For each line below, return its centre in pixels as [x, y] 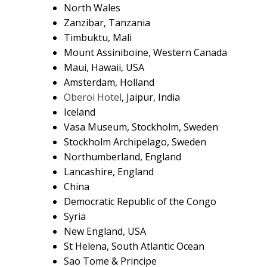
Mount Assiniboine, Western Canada [145, 52]
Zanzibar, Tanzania [107, 22]
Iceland [80, 112]
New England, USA [105, 231]
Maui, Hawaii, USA [104, 67]
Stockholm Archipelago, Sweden [135, 142]
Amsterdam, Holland [109, 82]
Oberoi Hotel [93, 97]
